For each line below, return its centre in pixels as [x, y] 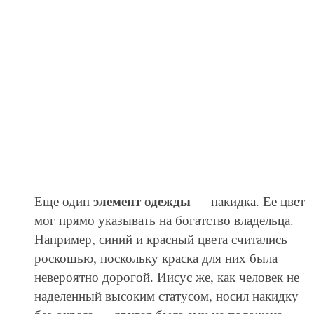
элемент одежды [142, 201]
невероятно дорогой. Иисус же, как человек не [166, 277]
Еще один [63, 201]
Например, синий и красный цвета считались [161, 239]
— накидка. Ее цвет [247, 201]
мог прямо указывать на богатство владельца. [164, 220]
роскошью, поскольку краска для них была [156, 258]
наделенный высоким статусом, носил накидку [166, 296]
